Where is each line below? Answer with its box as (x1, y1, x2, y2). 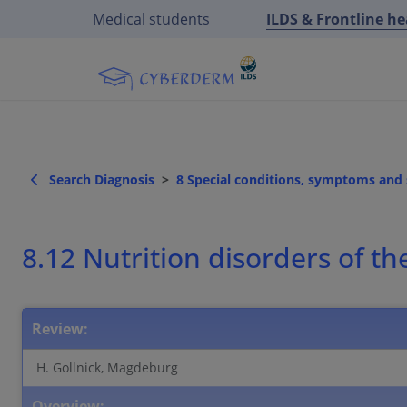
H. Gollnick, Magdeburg (36, 359, 178, 376)
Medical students (92, 9, 210, 29)
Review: (32, 319, 88, 339)
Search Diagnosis (49, 171, 154, 188)
